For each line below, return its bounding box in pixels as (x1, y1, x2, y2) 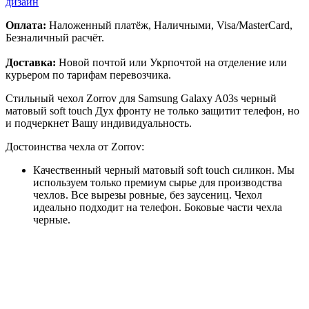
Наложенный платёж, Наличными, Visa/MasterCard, (46, 19, 292, 31)
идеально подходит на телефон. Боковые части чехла (33, 201, 282, 213)
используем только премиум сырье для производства (33, 176, 282, 188)
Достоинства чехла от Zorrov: (6, 140, 144, 152)
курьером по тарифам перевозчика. (6, 68, 171, 81)
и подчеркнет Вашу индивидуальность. (6, 117, 192, 129)
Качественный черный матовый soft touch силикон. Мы (33, 163, 295, 176)
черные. (33, 213, 70, 226)
